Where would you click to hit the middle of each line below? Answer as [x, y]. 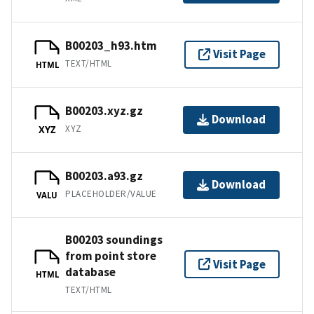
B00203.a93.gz [104, 176]
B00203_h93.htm [111, 46]
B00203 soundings [114, 239]
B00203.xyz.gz [104, 111]
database [90, 272]
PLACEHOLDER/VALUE [111, 194]
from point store [111, 255]
